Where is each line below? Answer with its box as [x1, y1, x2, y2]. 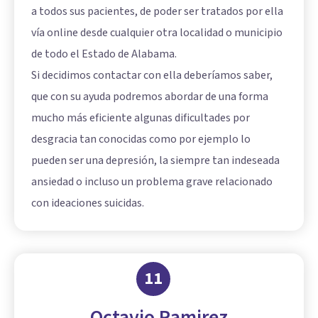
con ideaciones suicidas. [31, 194, 144, 211]
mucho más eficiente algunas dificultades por [31, 109, 250, 126]
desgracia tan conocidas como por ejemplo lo [31, 131, 251, 147]
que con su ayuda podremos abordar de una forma [31, 88, 268, 104]
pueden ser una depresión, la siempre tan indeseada [31, 152, 280, 168]
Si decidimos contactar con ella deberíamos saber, [31, 67, 273, 83]
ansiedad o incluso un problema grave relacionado [31, 173, 273, 190]
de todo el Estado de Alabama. [31, 45, 177, 62]
